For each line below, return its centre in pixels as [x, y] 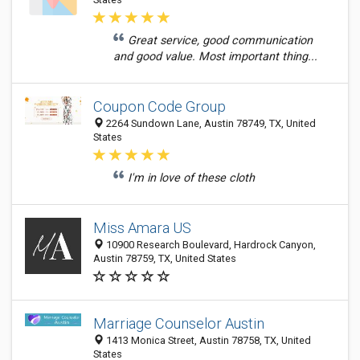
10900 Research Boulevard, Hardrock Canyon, [210, 245]
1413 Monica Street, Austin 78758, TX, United [207, 340]
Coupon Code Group [160, 106]
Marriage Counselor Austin [179, 323]
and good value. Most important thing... [215, 57]
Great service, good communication [220, 41]
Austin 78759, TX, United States [165, 258]
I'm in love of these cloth [191, 178]
